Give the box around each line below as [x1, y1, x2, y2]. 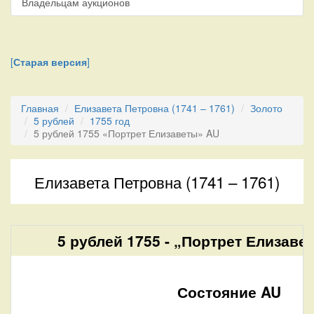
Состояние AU [177, 280, 281, 302]
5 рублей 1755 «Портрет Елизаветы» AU [34, 125, 219, 140]
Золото [250, 100, 282, 115]
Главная [21, 100, 59, 115]
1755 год [90, 113, 130, 128]
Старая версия [13, 54, 87, 69]
